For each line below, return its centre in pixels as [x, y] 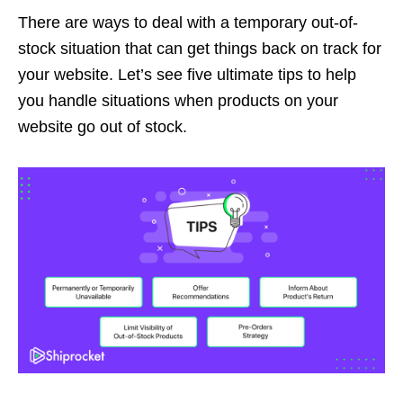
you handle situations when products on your [178, 100]
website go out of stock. [103, 126]
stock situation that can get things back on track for [200, 48]
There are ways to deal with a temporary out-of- [188, 22]
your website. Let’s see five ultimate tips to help [187, 74]
